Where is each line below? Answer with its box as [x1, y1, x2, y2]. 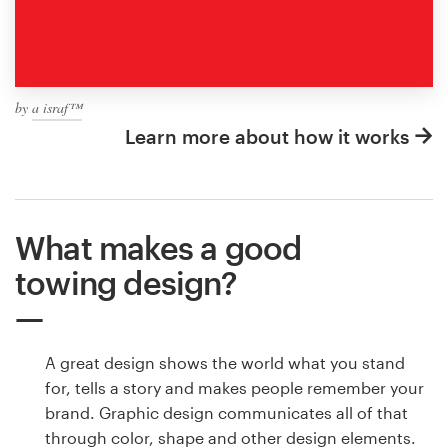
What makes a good [15, 229, 302, 267]
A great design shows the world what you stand [45, 353, 405, 373]
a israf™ [32, 98, 82, 118]
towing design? [15, 264, 237, 302]
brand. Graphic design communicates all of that [45, 403, 408, 423]
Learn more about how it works [125, 125, 409, 149]
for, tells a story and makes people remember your [45, 378, 424, 398]
